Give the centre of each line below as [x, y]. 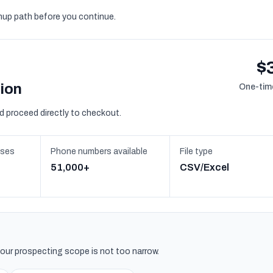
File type [196, 151]
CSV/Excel [204, 167]
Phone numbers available [99, 151]
